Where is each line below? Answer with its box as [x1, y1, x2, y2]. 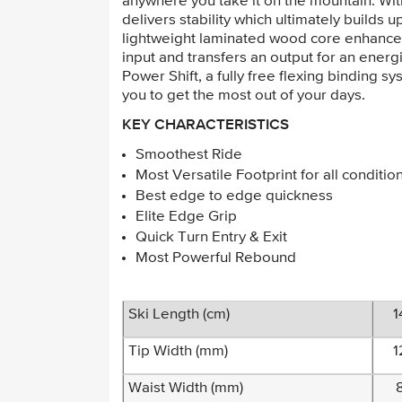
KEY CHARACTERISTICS [122, 115, 289, 133]
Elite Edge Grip [135, 209, 237, 224]
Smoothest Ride [135, 147, 242, 162]
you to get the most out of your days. [122, 88, 365, 103]
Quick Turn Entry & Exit [135, 230, 287, 245]
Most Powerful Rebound [135, 250, 296, 266]
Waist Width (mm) [128, 380, 243, 396]
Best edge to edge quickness [135, 188, 333, 204]
